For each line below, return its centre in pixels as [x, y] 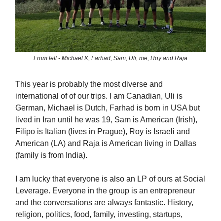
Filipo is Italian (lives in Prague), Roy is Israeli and [103, 131]
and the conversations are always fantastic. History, [104, 202]
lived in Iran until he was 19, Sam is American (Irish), [106, 119]
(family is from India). [51, 155]
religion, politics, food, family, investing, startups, [99, 214]
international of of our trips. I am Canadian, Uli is [99, 96]
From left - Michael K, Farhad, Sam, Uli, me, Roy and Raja [110, 58]
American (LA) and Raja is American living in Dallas [106, 143]
